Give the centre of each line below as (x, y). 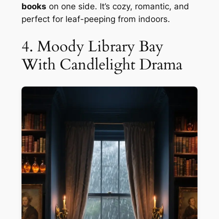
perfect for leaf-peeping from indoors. (96, 19)
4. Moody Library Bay (92, 47)
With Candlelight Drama (102, 65)
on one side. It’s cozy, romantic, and (118, 6)
